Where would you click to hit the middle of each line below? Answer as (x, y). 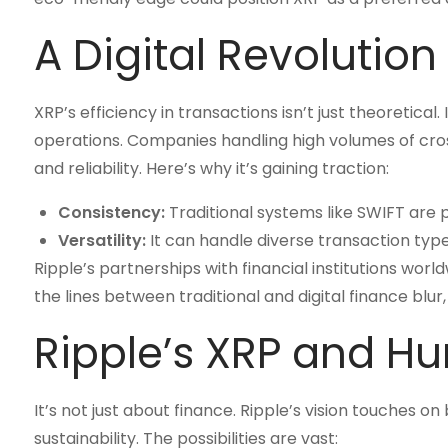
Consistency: (111, 212)
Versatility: (101, 240)
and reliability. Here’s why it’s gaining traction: (211, 168)
